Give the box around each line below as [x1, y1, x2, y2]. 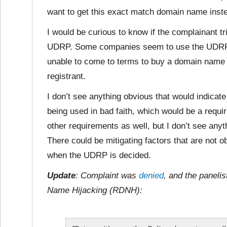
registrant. [47, 71, 86, 81]
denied [139, 171, 164, 180]
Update [47, 171, 75, 180]
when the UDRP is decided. [47, 150, 151, 160]
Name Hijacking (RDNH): [47, 185, 142, 195]
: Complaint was [75, 171, 139, 180]
